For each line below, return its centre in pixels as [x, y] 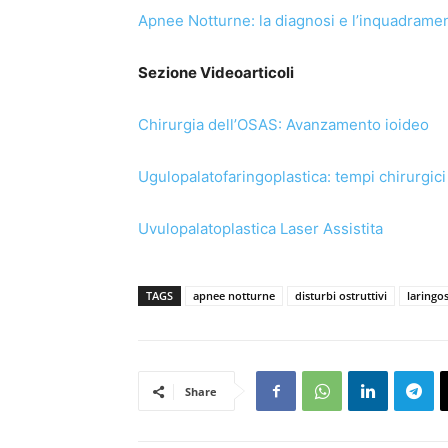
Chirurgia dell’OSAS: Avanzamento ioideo [283, 125]
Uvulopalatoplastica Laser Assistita [260, 229]
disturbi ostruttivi [341, 296]
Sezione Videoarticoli [216, 73]
